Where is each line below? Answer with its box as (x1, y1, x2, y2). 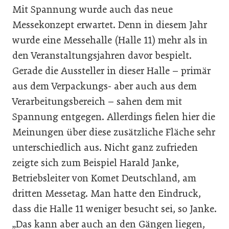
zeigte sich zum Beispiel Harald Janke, (12, 156, 179, 169)
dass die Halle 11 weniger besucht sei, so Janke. (12, 202, 217, 215)
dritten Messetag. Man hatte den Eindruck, (12, 187, 201, 199)
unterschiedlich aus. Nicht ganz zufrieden (12, 141, 198, 153)
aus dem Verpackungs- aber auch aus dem (12, 80, 197, 92)
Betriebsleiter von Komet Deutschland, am (12, 172, 196, 184)
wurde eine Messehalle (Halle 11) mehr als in (12, 34, 208, 46)
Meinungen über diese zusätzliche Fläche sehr (12, 126, 215, 138)
